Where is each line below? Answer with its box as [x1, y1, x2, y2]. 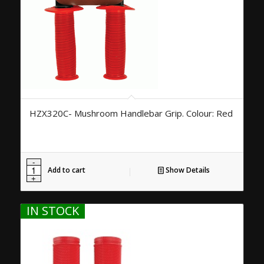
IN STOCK [26, 202, 79, 219]
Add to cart [47, 164, 85, 175]
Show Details [163, 164, 210, 175]
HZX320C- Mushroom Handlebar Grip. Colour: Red [29, 107, 233, 119]
